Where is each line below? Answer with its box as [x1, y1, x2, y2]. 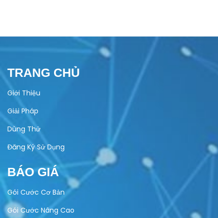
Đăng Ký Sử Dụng [7, 142, 65, 152]
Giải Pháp [7, 106, 38, 116]
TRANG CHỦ [7, 65, 80, 79]
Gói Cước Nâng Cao [7, 205, 74, 215]
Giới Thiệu [7, 88, 40, 98]
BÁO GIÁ [7, 164, 59, 179]
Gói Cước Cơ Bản [7, 187, 65, 197]
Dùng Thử [7, 124, 40, 134]
